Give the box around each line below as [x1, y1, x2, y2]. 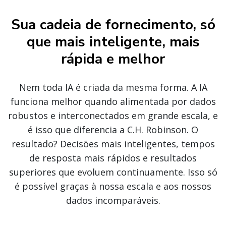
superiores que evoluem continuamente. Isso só [9, 166, 217, 178]
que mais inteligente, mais [26, 32, 200, 51]
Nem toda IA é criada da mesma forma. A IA [19, 81, 207, 93]
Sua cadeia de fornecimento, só [11, 15, 215, 34]
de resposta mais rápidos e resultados [29, 152, 197, 164]
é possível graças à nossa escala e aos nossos [15, 180, 211, 192]
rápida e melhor [61, 49, 165, 69]
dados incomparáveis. [66, 194, 160, 206]
